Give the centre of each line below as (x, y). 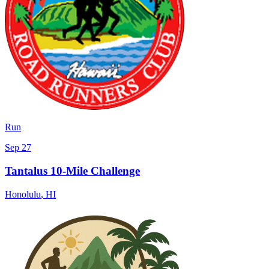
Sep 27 (18, 148)
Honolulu (23, 194)
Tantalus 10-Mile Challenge (72, 171)
